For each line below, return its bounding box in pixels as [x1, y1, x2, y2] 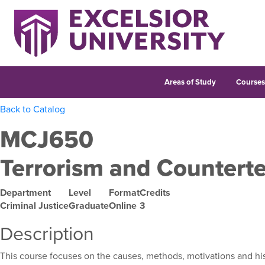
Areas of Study [164, 76, 216, 88]
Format [109, 185, 140, 199]
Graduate [69, 198, 109, 212]
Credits [140, 185, 170, 199]
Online [109, 198, 137, 212]
